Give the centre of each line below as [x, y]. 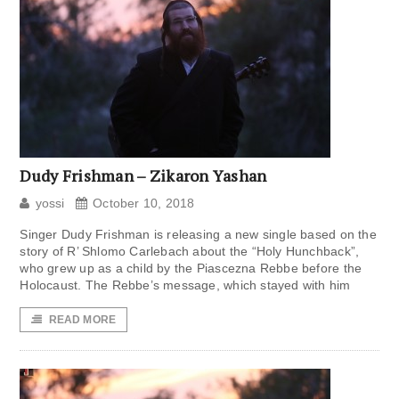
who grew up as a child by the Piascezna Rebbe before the [191, 269]
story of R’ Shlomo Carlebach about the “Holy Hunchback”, [190, 252]
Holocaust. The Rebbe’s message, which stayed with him [185, 285]
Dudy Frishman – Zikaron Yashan [143, 176]
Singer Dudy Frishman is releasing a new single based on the [198, 235]
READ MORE [82, 320]
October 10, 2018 [144, 204]
